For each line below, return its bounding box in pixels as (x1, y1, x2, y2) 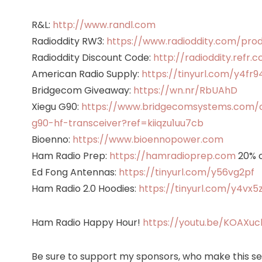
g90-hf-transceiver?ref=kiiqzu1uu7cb (31, 116, 204, 130)
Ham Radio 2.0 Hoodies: (31, 181, 139, 195)
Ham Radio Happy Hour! (31, 215, 143, 229)
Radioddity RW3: (31, 34, 106, 48)
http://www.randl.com (52, 18, 156, 32)
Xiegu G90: (31, 99, 81, 113)
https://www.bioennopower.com (72, 132, 223, 146)
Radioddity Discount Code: (31, 50, 153, 64)
